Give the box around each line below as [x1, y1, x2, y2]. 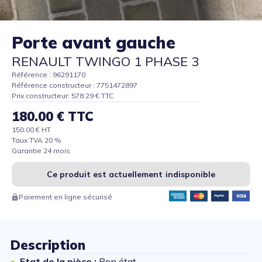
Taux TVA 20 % [12, 136, 61, 145]
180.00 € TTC [12, 108, 94, 125]
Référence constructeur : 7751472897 [12, 81, 137, 90]
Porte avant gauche [12, 32, 175, 53]
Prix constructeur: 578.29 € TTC [12, 91, 113, 101]
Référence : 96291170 [12, 70, 85, 80]
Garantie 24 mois [12, 146, 70, 156]
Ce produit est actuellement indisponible [46, 169, 216, 180]
